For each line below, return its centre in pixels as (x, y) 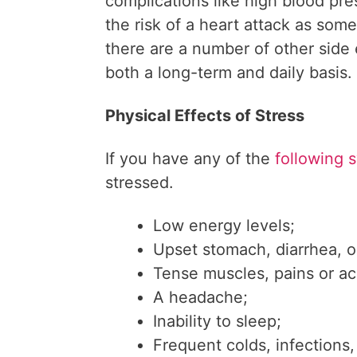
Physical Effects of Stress (205, 116)
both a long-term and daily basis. (229, 73)
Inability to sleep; (217, 321)
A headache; (200, 297)
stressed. (139, 182)
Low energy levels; (224, 226)
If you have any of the (190, 159)
